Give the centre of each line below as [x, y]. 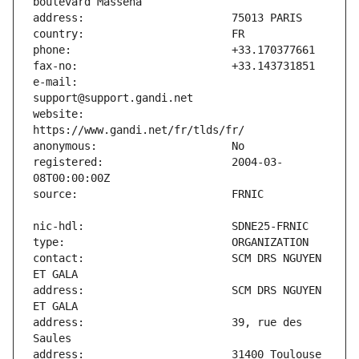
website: [58, 114]
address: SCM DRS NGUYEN [177, 290]
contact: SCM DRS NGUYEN [177, 258]
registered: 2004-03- [158, 162]
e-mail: [55, 82]
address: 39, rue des [167, 323]
